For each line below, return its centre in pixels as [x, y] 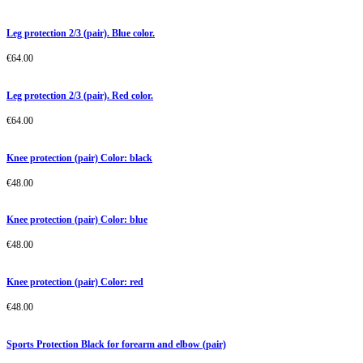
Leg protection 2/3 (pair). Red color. [80, 95]
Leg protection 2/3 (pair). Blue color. [81, 33]
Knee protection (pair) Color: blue [77, 220]
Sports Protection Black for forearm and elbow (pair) [116, 345]
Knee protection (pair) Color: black [79, 158]
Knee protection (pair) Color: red [75, 282]
